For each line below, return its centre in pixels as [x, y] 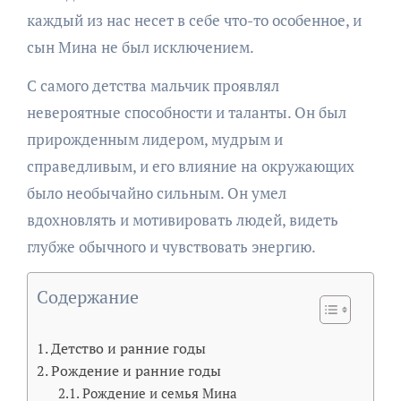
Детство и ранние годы [128, 348]
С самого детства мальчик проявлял [153, 85]
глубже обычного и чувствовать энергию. [171, 246]
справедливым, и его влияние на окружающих [190, 166]
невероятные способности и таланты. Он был [186, 112]
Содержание [87, 296]
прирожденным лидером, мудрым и [154, 139]
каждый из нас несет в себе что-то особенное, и [194, 20]
